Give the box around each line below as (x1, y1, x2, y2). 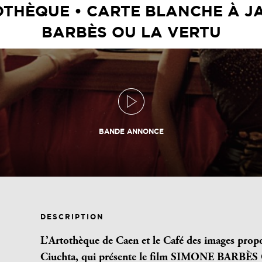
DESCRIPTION (40, 212, 104, 220)
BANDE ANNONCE (98, 127, 164, 136)
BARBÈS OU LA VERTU (41, 23, 221, 41)
